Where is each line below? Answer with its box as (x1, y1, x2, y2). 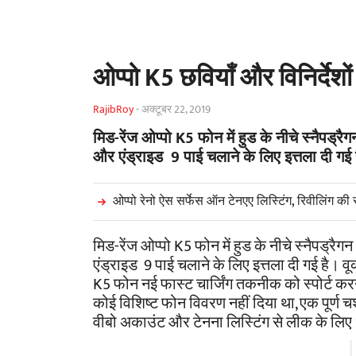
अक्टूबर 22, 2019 (141, 100, 211, 118)
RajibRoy (93, 100, 133, 118)
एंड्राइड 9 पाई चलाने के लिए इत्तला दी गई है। (93, 252, 342, 279)
